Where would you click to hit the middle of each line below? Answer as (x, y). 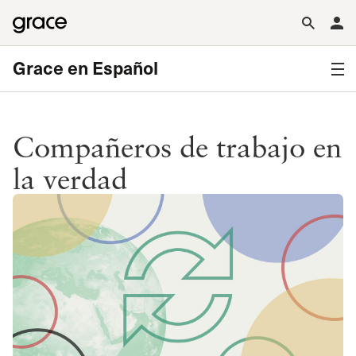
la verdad (70, 178)
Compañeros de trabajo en (177, 146)
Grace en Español (85, 67)
